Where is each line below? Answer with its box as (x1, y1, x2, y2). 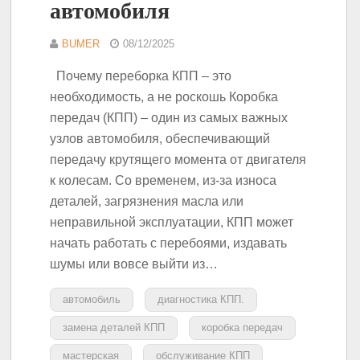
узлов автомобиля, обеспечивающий (50, 131, 271, 145)
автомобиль (63, 292, 121, 305)
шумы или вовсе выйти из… (50, 256, 219, 271)
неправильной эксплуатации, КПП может (50, 215, 294, 229)
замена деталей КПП (63, 321, 166, 333)
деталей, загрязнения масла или (50, 194, 244, 208)
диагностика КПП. (157, 292, 245, 305)
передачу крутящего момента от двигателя (50, 152, 307, 166)
